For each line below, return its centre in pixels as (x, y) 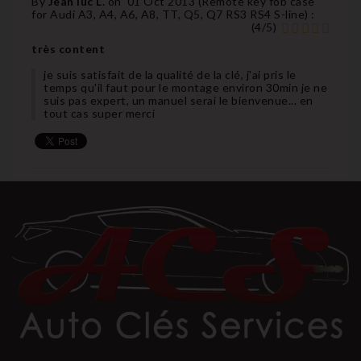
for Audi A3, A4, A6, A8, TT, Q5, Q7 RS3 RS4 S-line (168, 14)
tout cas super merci (99, 113)
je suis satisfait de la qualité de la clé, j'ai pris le (170, 74)
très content (68, 48)
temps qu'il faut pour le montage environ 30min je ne (185, 87)
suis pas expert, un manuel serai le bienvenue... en (178, 100)
